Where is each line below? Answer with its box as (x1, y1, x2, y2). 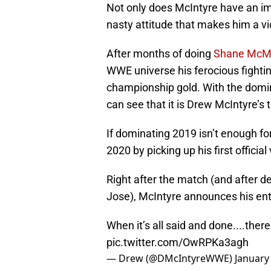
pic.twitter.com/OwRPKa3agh (106, 236, 249, 249)
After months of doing (106, 47, 214, 60)
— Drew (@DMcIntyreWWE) (106, 252, 235, 266)
